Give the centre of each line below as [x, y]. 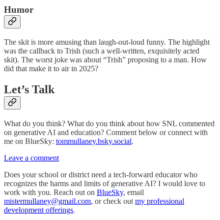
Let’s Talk [29, 89]
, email [134, 192]
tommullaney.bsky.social [94, 141]
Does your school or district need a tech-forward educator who [101, 174]
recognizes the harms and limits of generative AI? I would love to [105, 183]
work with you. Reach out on [50, 192]
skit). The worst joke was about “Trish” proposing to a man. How [105, 59]
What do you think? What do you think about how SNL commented [109, 123]
